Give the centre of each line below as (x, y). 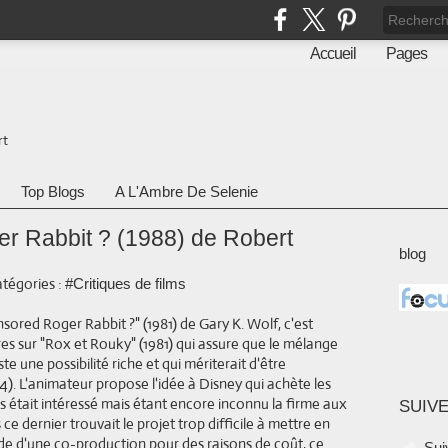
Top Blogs (53, 191)
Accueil (333, 53)
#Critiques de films (125, 283)
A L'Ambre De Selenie (186, 191)
